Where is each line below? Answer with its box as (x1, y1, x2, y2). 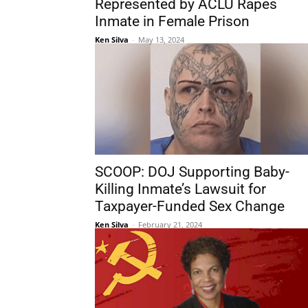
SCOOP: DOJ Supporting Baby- (95, 164, 289, 180)
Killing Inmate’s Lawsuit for (95, 181, 266, 197)
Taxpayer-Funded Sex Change (95, 198, 285, 214)
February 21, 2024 (138, 219, 202, 230)
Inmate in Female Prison (95, 13, 250, 30)
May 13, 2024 (138, 34, 184, 45)
